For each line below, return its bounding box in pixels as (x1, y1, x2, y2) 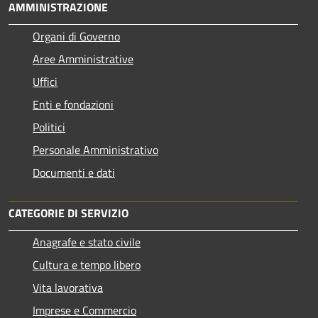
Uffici (33, 73, 57, 91)
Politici (33, 119, 65, 136)
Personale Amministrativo (33, 141, 158, 159)
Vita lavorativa (33, 279, 103, 297)
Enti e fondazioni (33, 96, 114, 114)
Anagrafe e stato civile (33, 234, 141, 251)
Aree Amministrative (33, 50, 133, 68)
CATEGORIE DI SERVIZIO (9, 204, 128, 222)
